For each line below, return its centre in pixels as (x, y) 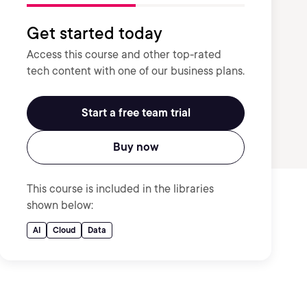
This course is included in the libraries (120, 189)
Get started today (95, 33)
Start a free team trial (136, 113)
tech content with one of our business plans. (136, 71)
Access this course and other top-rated (124, 54)
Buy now (136, 147)
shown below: (60, 205)
